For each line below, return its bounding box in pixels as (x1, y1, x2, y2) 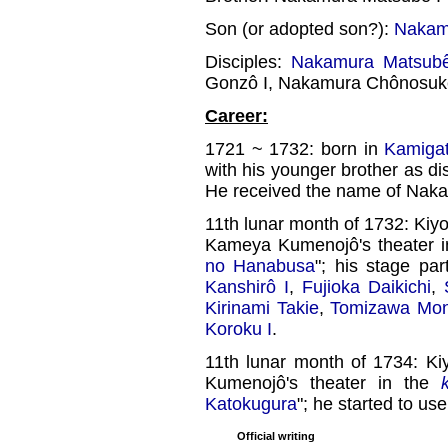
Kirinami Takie (205, 297, 319, 318)
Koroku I (205, 318, 272, 339)
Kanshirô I (205, 276, 289, 297)
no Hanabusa (205, 255, 316, 276)
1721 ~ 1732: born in (205, 138, 385, 159)
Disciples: (205, 51, 291, 72)
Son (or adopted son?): (205, 18, 394, 39)
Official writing (236, 429, 315, 442)
